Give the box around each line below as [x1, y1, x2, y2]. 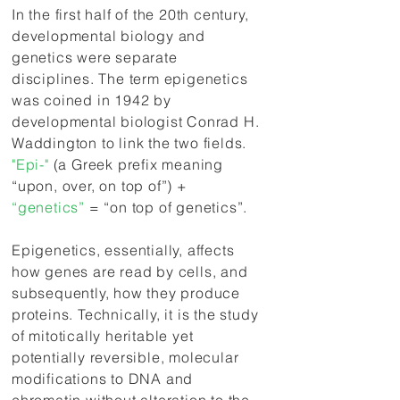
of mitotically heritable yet [12, 327, 194, 345]
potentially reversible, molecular [12, 348, 239, 366]
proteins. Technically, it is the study [12, 305, 259, 323]
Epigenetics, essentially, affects [12, 241, 235, 259]
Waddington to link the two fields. [12, 134, 247, 152]
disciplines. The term [12, 70, 164, 87]
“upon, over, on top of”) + [12, 177, 187, 195]
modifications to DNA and [12, 370, 194, 387]
